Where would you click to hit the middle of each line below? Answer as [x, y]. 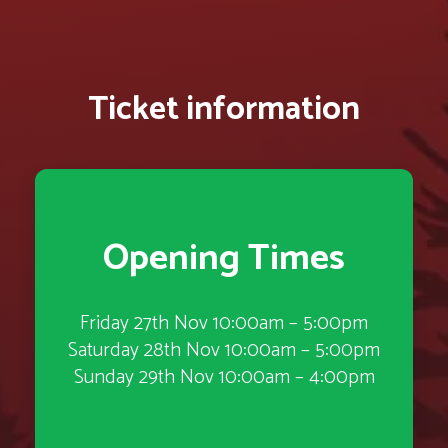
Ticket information [224, 110]
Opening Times [224, 258]
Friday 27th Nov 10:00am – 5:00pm [224, 323]
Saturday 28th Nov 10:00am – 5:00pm [224, 350]
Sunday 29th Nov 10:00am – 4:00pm [224, 377]
